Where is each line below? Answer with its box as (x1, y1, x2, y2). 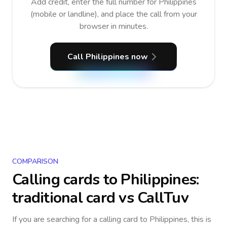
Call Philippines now (67, 51, 148, 62)
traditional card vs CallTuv (12, 187, 188, 208)
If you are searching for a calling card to (12, 214, 149, 225)
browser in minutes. (79, 21, 148, 32)
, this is (187, 214, 211, 225)
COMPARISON (12, 157, 58, 166)
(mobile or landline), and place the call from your (30, 9, 197, 20)
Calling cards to (12, 169, 121, 190)
